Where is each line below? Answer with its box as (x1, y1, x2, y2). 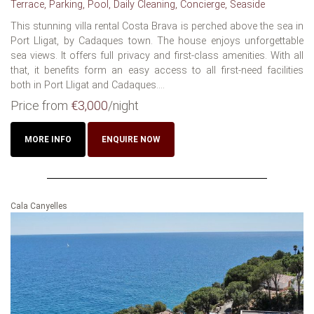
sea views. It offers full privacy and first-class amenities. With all (11, 49, 303, 62)
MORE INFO (25, 134, 71, 144)
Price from (11, 97, 71, 113)
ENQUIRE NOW (102, 134, 161, 144)
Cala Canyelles (11, 200, 67, 211)
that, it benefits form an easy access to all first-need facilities (11, 64, 303, 76)
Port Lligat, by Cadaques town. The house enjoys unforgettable (11, 34, 303, 47)
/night (108, 97, 139, 113)
